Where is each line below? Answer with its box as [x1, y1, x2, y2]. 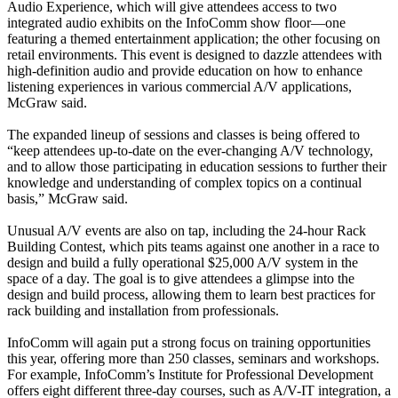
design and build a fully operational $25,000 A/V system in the [7, 254, 358, 270]
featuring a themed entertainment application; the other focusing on [7, 30, 380, 46]
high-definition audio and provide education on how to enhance [7, 62, 362, 78]
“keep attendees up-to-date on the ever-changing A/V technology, [7, 142, 373, 158]
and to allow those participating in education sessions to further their [7, 158, 386, 174]
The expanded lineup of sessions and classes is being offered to [7, 126, 360, 142]
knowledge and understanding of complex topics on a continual [7, 174, 362, 190]
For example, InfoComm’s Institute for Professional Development [7, 366, 373, 382]
